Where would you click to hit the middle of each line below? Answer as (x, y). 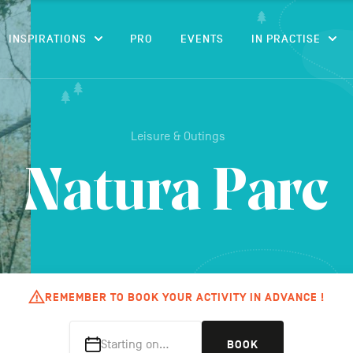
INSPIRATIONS (47, 39)
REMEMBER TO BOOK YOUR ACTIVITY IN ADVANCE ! (185, 298)
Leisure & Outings (178, 136)
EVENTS (202, 39)
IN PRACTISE (286, 39)
